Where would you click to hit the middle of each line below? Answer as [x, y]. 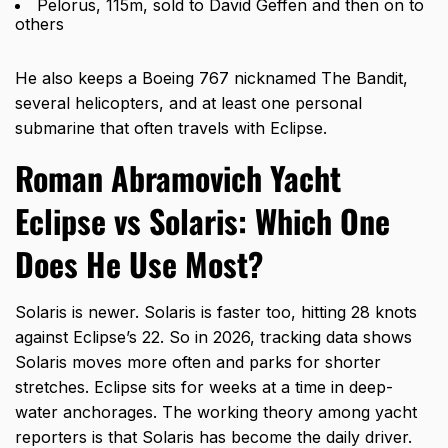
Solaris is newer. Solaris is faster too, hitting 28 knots [216, 312]
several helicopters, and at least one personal [188, 103]
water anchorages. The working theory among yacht [216, 412]
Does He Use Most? [139, 264]
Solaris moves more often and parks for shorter [198, 362]
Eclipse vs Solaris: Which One [202, 221]
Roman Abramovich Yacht [178, 178]
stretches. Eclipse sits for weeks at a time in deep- [204, 387]
